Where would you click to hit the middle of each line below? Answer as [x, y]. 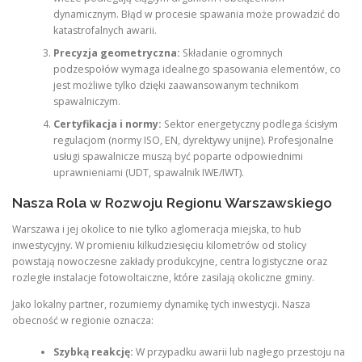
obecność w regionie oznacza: [83, 321]
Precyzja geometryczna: [116, 53]
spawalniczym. [86, 101]
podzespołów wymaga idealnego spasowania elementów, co [197, 69]
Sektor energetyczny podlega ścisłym [249, 124]
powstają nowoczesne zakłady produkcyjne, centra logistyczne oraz [170, 262]
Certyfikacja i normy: [107, 124]
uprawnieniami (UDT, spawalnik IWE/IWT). [148, 172]
